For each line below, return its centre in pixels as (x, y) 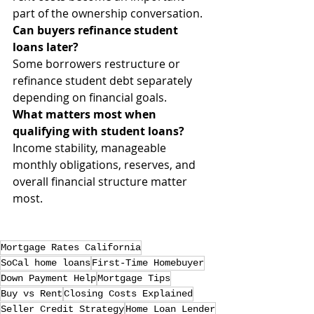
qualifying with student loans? (98, 131)
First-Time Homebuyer (148, 263)
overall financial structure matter (101, 182)
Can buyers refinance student (97, 30)
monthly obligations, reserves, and (105, 165)
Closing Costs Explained (128, 294)
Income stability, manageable (91, 148)
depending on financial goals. (90, 97)
